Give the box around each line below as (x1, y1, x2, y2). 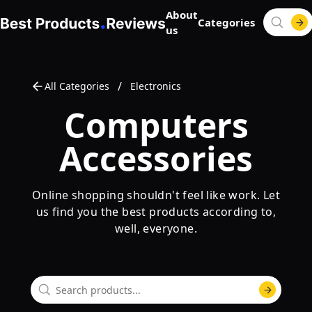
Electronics (130, 79, 181, 93)
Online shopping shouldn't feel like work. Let (32, 187, 280, 203)
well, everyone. (114, 221, 197, 236)
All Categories (45, 79, 109, 93)
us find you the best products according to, (36, 204, 276, 219)
